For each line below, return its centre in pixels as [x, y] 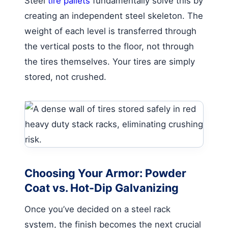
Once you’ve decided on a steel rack [97, 209]
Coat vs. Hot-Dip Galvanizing [102, 188]
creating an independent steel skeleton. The [114, 16]
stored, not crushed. [65, 77]
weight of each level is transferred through [110, 31]
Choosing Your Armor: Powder [105, 173]
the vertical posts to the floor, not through [109, 46]
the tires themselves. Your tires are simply [110, 61]
